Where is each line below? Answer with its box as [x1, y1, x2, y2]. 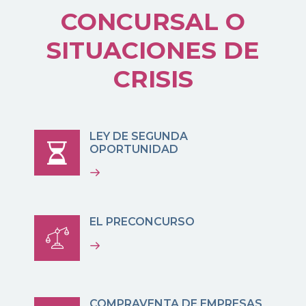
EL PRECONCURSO [89, 214, 195, 228]
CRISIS [113, 64, 193, 94]
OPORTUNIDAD [89, 142, 179, 156]
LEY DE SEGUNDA [89, 129, 189, 143]
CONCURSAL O [61, 7, 245, 37]
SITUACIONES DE [46, 36, 260, 66]
